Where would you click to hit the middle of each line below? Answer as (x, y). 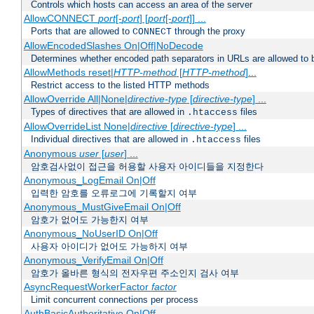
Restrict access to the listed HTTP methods (120, 86)
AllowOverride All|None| (75, 99)
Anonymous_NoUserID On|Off (90, 234)
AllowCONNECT (61, 19)
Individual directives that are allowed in (111, 139)
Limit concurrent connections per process (115, 300)
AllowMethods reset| (68, 73)
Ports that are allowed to (82, 32)
